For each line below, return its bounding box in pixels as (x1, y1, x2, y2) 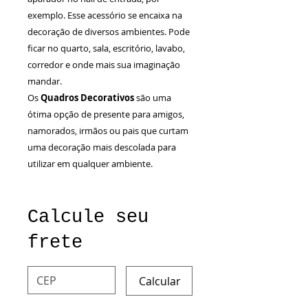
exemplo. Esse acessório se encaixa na (27, 8, 182, 21)
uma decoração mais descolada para (27, 140, 176, 153)
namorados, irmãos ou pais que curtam (27, 124, 188, 137)
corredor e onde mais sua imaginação (27, 58, 180, 71)
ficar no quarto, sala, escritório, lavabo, (27, 41, 185, 54)
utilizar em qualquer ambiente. (27, 157, 153, 170)
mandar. (27, 74, 62, 87)
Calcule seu (27, 206, 148, 228)
